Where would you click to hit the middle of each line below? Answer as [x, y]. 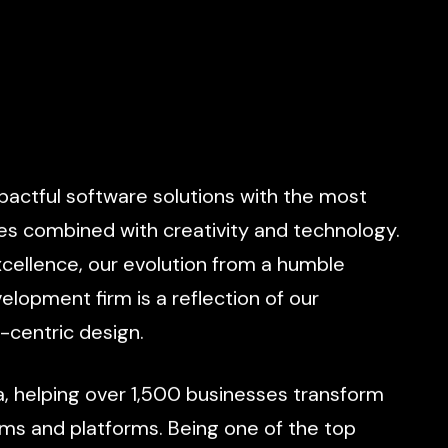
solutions [193, 197]
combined [68, 231]
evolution [164, 265]
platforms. [116, 429]
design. [111, 333]
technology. [346, 231]
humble [310, 265]
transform [338, 395]
